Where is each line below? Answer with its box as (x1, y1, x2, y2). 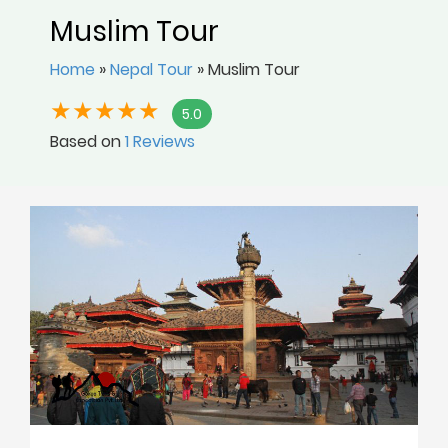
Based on (50, 130, 125, 153)
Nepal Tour (110, 58, 193, 81)
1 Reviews (125, 130, 195, 153)
